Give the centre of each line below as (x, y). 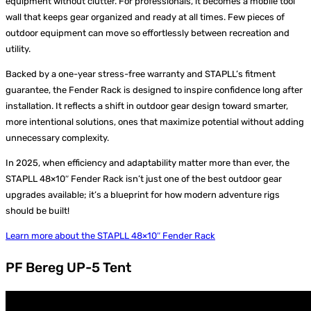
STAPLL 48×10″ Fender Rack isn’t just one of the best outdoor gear (144, 179)
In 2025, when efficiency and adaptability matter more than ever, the (148, 163)
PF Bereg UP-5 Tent (68, 267)
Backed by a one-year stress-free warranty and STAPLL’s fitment (141, 74)
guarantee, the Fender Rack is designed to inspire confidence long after (154, 90)
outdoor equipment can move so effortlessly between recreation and (148, 33)
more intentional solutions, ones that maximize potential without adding (155, 122)
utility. (18, 49)
